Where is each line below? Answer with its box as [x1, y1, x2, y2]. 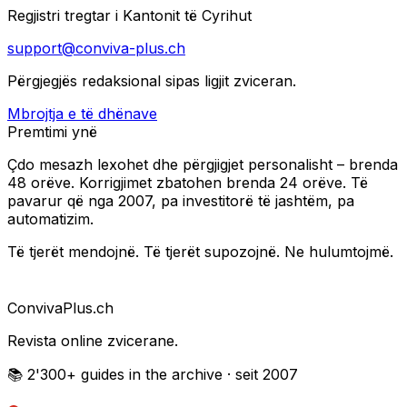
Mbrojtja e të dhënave [7, 104, 157, 123]
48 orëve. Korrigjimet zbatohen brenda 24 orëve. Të [7, 173, 368, 192]
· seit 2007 [223, 364, 298, 383]
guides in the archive [81, 364, 223, 383]
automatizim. [7, 209, 94, 228]
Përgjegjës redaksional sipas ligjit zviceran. [7, 71, 296, 90]
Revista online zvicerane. [7, 331, 178, 350]
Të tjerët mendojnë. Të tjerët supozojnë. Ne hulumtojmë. [7, 242, 393, 261]
